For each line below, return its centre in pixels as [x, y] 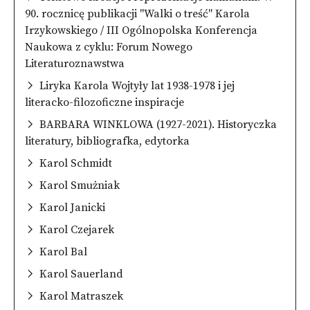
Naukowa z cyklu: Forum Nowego [109, 47]
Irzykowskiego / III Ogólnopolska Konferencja [141, 30]
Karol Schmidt [76, 163]
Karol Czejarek [77, 229]
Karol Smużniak [80, 185]
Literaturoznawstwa [75, 63]
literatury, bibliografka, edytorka [107, 141]
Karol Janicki [72, 207]
